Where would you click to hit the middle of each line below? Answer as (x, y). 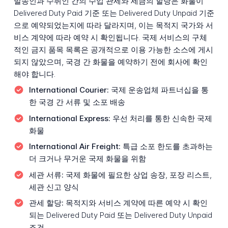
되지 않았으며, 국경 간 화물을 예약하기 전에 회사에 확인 (110, 62)
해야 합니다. (34, 74)
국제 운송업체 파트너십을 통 (159, 90)
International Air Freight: (75, 147)
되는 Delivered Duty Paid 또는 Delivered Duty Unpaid (120, 215)
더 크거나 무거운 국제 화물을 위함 (87, 159)
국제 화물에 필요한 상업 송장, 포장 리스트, (137, 175)
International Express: (69, 118)
